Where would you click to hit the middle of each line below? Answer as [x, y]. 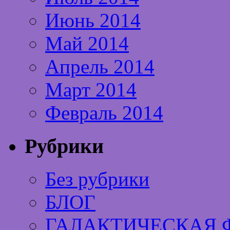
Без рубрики [97, 179]
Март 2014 [91, 89]
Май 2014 [87, 43]
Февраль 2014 [104, 112]
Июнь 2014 [93, 20]
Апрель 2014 [100, 66]
